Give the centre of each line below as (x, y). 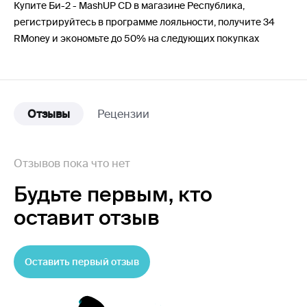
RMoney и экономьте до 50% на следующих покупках (136, 38)
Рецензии (123, 113)
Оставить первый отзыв (82, 261)
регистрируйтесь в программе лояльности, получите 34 (144, 22)
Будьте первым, (96, 194)
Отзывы (49, 113)
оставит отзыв (87, 217)
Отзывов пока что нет (72, 163)
